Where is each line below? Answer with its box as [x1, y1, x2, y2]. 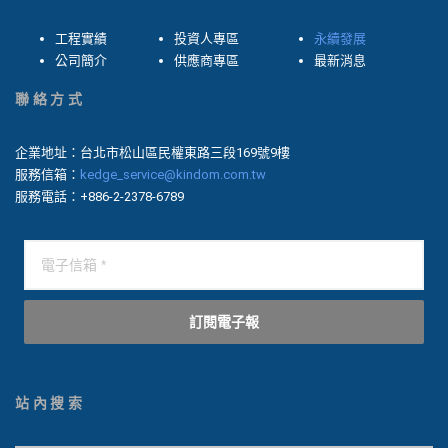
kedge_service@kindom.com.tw [80, 167, 266, 183]
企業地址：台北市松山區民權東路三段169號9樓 [15, 145, 290, 161]
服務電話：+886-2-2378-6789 [15, 189, 184, 205]
